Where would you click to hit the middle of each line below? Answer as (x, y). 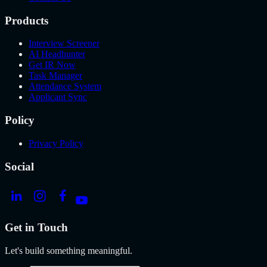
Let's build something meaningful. (69, 250)
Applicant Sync (58, 97)
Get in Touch (36, 228)
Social (19, 166)
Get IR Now (52, 65)
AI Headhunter (57, 54)
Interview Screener (64, 44)
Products (27, 20)
